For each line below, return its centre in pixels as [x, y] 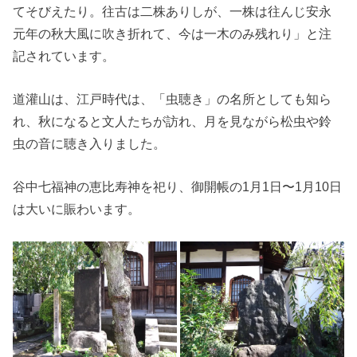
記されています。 [64, 55]
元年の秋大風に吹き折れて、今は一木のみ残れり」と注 [173, 33]
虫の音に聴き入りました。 [90, 144]
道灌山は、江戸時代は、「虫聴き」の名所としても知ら [173, 99]
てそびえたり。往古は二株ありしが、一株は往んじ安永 [173, 11]
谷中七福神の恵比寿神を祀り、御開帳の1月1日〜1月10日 [178, 187]
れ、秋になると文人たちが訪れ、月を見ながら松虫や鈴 [173, 122]
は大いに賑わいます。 [77, 209]
